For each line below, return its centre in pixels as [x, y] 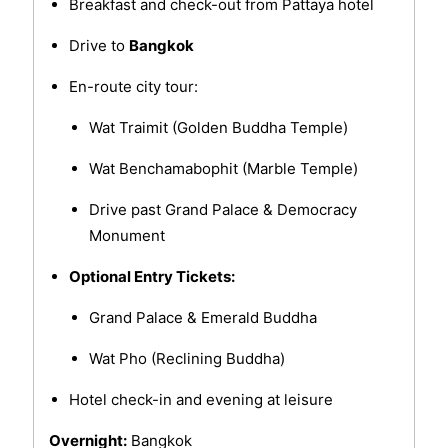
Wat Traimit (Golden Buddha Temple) [218, 128]
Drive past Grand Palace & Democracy [222, 210]
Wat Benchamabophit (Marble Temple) [223, 169]
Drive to [98, 46]
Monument [126, 236]
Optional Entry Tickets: [151, 277]
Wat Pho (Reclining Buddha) [186, 359]
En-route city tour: [133, 87]
